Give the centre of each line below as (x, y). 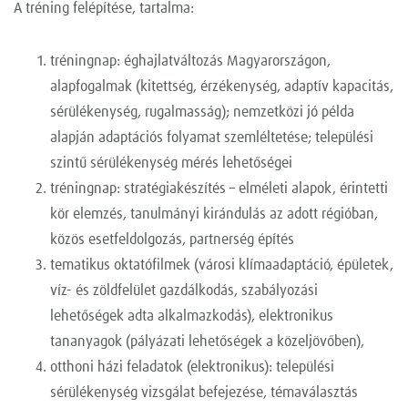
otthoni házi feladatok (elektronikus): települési (192, 367)
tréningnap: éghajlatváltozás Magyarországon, (190, 61)
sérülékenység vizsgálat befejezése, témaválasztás (204, 393)
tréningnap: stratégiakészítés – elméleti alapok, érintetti (219, 189)
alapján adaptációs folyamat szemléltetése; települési (212, 138)
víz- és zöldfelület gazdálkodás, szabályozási (184, 291)
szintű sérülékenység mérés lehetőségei (171, 163)
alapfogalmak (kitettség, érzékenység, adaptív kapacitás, (222, 87)
